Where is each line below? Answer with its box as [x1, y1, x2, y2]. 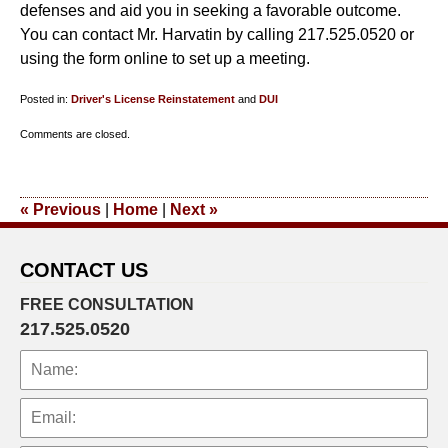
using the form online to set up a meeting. [20, 50, 310, 67]
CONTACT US [20, 259, 148, 281]
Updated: [19, 116, 63, 128]
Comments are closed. [20, 128, 130, 140]
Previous [29, 201, 101, 218]
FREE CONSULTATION [20, 295, 194, 313]
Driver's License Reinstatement [71, 93, 235, 105]
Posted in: [20, 93, 68, 105]
